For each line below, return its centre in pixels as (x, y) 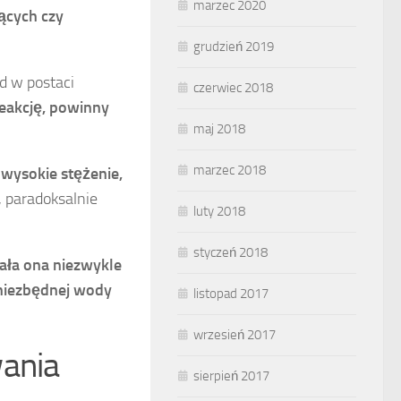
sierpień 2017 (231, 376)
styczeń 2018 (230, 252)
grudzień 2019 (234, 47)
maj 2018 (219, 129)
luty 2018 (219, 211)
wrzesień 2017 (235, 335)
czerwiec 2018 (233, 88)
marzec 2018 (230, 170)
